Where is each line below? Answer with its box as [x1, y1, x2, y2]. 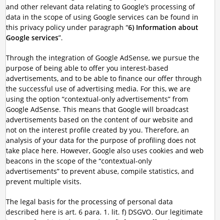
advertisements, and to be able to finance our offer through [5, 74, 202, 83]
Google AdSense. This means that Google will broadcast [5, 105, 189, 114]
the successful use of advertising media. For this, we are [5, 84, 191, 93]
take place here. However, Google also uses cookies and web [5, 146, 204, 155]
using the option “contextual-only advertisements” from [5, 94, 188, 104]
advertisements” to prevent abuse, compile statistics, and [5, 166, 194, 176]
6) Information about [128, 23, 198, 32]
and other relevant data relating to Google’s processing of [5, 2, 195, 11]
